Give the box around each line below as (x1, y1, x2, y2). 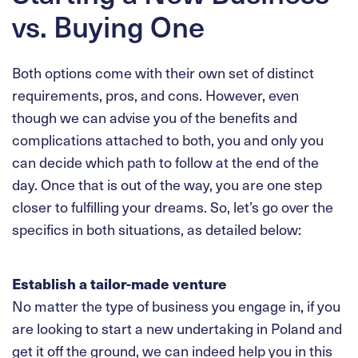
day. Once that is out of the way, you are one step (12, 173, 322, 194)
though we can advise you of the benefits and (12, 106, 297, 127)
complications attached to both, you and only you (12, 129, 324, 149)
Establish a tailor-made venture (12, 272, 227, 293)
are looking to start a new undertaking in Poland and (12, 317, 342, 338)
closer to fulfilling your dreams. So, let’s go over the (12, 196, 333, 217)
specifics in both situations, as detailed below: (12, 218, 301, 239)
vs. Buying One (12, 5, 205, 46)
